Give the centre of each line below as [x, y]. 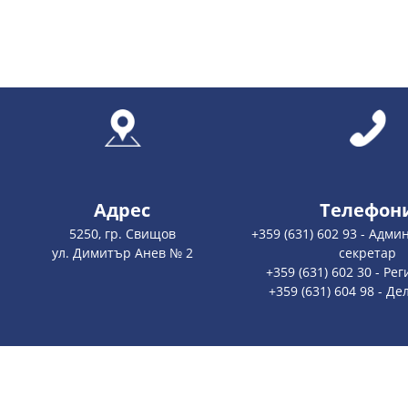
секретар [367, 253]
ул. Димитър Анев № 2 [122, 253]
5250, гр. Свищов [122, 234]
